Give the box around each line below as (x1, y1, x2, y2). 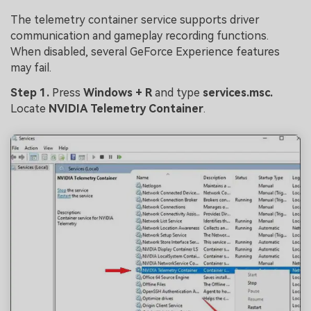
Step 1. (10, 86, 52, 99)
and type (152, 86, 203, 99)
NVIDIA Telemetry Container (49, 102, 203, 115)
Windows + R (83, 86, 152, 99)
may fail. (10, 61, 51, 75)
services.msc (203, 86, 270, 99)
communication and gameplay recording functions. (10, 29, 269, 43)
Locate (10, 102, 49, 115)
